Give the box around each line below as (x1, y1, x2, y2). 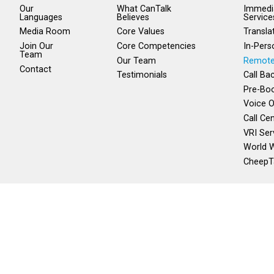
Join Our (20, 41, 53, 52)
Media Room (20, 26, 70, 37)
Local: (212, 234, 242, 246)
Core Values (116, 26, 165, 37)
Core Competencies (116, 41, 196, 52)
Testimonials (116, 70, 167, 81)
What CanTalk (116, 3, 171, 14)
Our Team (116, 55, 156, 66)
